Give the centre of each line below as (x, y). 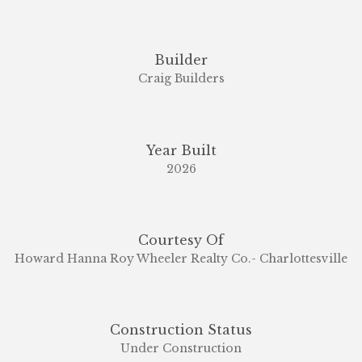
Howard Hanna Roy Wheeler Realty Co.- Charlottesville (181, 258)
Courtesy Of (181, 240)
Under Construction (181, 349)
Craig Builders (181, 79)
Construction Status (181, 330)
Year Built (181, 150)
